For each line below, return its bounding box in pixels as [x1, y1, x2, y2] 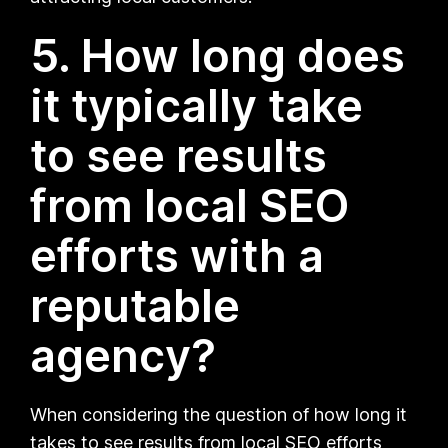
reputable [30, 277, 241, 333]
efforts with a [30, 227, 325, 283]
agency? [30, 327, 217, 383]
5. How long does [30, 27, 406, 83]
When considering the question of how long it [30, 403, 408, 425]
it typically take [30, 77, 364, 133]
